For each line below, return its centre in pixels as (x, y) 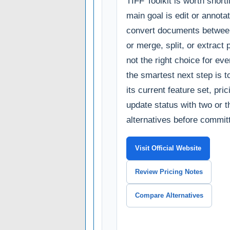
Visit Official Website (168, 148)
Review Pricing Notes (169, 171)
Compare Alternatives (169, 195)
